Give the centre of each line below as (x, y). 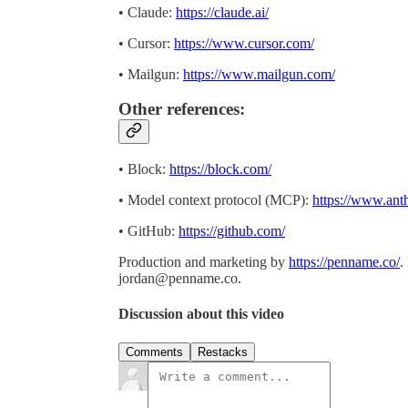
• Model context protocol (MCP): (215, 200)
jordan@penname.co (178, 279)
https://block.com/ (220, 169)
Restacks (223, 352)
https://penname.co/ (344, 262)
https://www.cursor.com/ (244, 43)
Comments (154, 352)
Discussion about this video (201, 314)
